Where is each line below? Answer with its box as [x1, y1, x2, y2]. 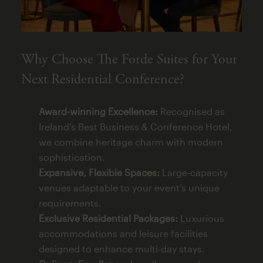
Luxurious [177, 212, 224, 224]
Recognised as [157, 105, 225, 117]
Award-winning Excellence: [38, 105, 158, 117]
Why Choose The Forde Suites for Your [21, 50, 237, 68]
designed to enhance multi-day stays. [38, 242, 205, 254]
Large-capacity [159, 166, 228, 178]
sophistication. [38, 151, 105, 163]
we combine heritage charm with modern [38, 136, 223, 147]
